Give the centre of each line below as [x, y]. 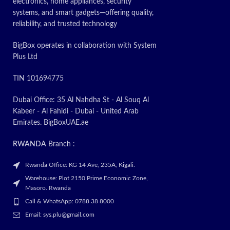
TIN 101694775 [38, 79]
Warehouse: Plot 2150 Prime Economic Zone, [87, 178]
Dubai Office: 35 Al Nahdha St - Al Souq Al [81, 100]
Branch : [61, 145]
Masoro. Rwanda [48, 188]
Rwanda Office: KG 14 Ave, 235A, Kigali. [80, 165]
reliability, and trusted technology [65, 24]
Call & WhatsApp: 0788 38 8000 [70, 202]
